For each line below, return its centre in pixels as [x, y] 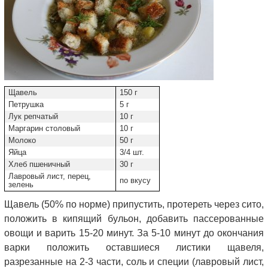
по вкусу [135, 180]
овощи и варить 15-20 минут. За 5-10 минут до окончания [134, 233]
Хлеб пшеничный [40, 164]
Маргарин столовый [45, 128]
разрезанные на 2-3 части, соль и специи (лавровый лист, [134, 262]
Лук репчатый [34, 116]
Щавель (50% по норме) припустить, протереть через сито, [134, 204]
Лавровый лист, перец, [50, 176]
